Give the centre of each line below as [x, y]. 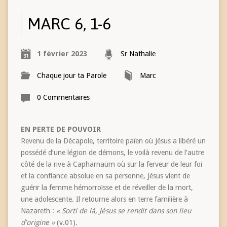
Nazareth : [38, 211]
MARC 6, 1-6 [69, 24]
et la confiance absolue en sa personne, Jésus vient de [105, 176]
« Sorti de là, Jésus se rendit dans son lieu [123, 211]
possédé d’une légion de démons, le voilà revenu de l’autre [112, 153]
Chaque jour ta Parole [71, 76]
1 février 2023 [62, 54]
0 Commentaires [63, 98]
